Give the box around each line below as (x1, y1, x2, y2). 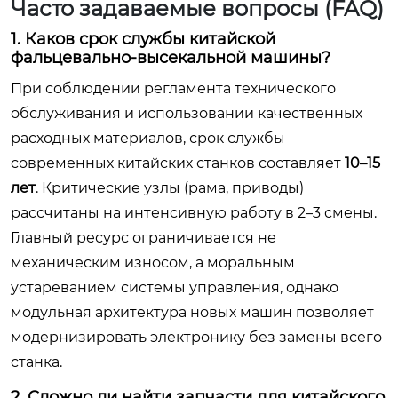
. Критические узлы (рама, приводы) (36, 179, 304, 196)
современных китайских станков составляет (11, 155, 345, 171)
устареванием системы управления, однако (11, 279, 338, 296)
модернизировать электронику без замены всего (11, 329, 382, 346)
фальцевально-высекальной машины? (11, 48, 330, 68)
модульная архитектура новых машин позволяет (11, 304, 374, 321)
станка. (11, 354, 62, 370)
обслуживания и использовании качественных (11, 105, 362, 122)
